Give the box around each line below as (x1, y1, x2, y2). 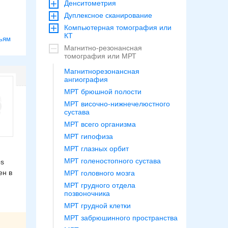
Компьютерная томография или (64, 23, 172, 32)
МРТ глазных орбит (64, 145, 129, 153)
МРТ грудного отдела (64, 181, 135, 189)
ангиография (64, 75, 108, 83)
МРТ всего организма (64, 120, 136, 128)
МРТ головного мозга (64, 169, 135, 177)
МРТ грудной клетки (64, 202, 131, 210)
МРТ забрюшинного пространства (64, 214, 178, 222)
